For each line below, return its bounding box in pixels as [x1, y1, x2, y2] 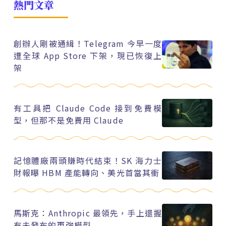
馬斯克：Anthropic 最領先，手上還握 [13, 207, 162, 219]
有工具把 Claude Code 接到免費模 [13, 102, 162, 115]
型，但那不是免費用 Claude [13, 114, 124, 127]
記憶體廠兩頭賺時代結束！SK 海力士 [13, 154, 162, 167]
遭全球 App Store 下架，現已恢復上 [13, 49, 162, 62]
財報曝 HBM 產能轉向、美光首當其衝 [13, 166, 160, 179]
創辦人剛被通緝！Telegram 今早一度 [13, 37, 162, 50]
